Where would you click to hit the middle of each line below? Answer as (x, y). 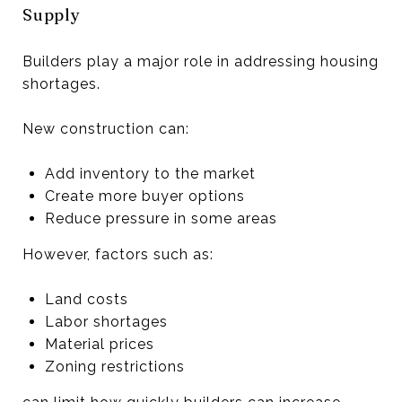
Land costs (86, 299)
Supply (52, 14)
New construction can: (106, 128)
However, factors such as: (118, 254)
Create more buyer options (144, 196)
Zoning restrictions (114, 366)
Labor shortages (106, 321)
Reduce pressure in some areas (161, 218)
